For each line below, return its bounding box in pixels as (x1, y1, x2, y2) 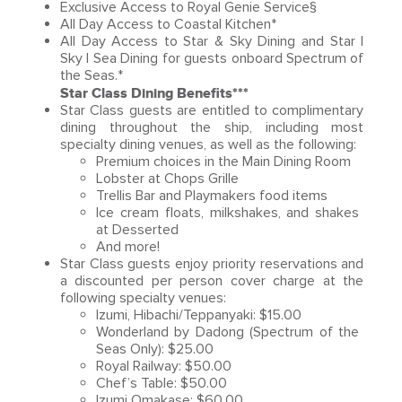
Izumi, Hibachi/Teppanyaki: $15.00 (95, 306, 301, 324)
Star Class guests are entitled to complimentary (59, 101, 364, 119)
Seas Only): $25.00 (95, 340, 214, 358)
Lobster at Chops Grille (95, 170, 239, 188)
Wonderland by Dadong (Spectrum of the (95, 323, 360, 341)
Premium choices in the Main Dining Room (95, 153, 351, 170)
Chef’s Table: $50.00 (95, 374, 227, 392)
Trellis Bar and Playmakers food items (95, 187, 328, 205)
